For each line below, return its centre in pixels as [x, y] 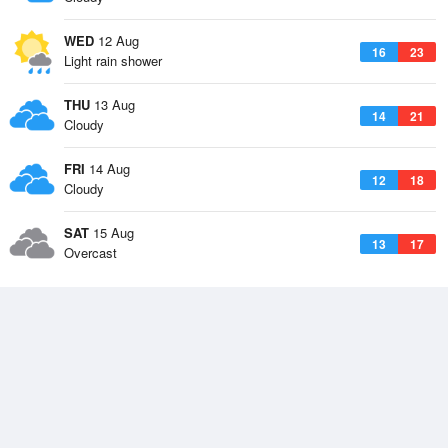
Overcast [90, 252]
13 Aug [112, 104]
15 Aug [111, 232]
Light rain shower [113, 60]
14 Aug [107, 168]
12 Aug [116, 40]
